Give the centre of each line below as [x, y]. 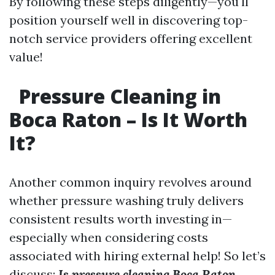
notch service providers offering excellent [131, 38]
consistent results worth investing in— [121, 219]
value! [26, 57]
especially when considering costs [109, 237]
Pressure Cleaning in [118, 96]
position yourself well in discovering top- [129, 20]
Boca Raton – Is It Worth [128, 119]
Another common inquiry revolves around [130, 182]
